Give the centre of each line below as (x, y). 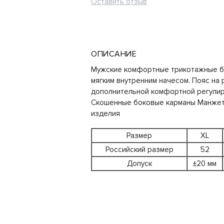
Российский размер (139, 150)
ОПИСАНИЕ (114, 54)
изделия (105, 113)
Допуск (139, 164)
